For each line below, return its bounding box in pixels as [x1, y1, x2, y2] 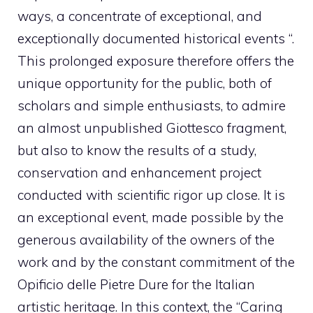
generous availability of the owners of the [17, 231, 275, 248]
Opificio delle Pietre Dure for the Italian [17, 275, 255, 293]
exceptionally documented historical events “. [17, 29, 294, 47]
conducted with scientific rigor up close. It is [17, 186, 285, 203]
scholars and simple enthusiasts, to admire [17, 96, 286, 114]
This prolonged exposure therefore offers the [17, 52, 294, 69]
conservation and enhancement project [17, 163, 261, 181]
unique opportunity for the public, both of [17, 74, 272, 92]
